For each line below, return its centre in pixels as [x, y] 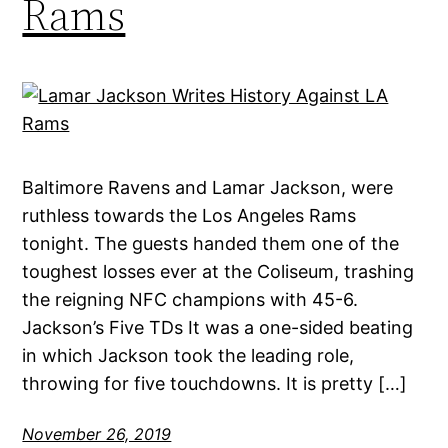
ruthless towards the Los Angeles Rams [189, 216]
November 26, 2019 [97, 434]
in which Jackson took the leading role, [188, 356]
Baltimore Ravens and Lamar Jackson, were [208, 188]
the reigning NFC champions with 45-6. [190, 300]
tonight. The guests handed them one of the [211, 244]
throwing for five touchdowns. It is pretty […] [215, 384]
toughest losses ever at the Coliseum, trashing [218, 272]
